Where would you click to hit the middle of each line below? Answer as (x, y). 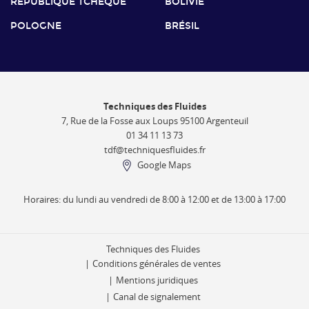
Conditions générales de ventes (157, 264)
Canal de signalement (157, 297)
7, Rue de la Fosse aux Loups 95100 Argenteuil (154, 121)
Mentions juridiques (157, 281)
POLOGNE (36, 26)
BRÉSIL (182, 26)
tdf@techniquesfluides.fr (154, 150)
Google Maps (164, 166)
